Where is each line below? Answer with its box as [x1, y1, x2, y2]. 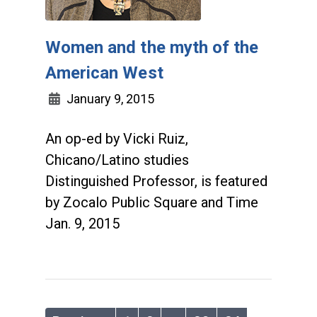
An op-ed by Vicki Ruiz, [45, 130, 188, 147]
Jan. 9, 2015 [45, 215, 120, 232]
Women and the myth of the [45, 38, 259, 57]
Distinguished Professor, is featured [45, 173, 267, 190]
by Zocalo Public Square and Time [45, 194, 258, 211]
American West [45, 63, 163, 83]
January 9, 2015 [64, 91, 154, 106]
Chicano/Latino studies [45, 151, 189, 168]
